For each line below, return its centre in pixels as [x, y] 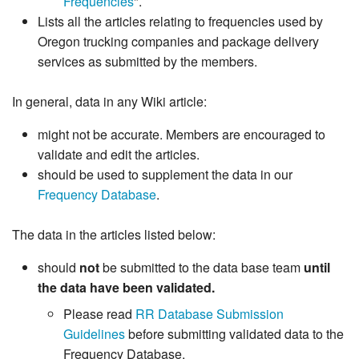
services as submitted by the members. [147, 62]
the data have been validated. [126, 288]
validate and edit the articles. [119, 155]
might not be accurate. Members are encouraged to [182, 135]
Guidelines [94, 334]
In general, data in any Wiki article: [109, 102]
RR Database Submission [210, 314]
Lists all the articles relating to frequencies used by [180, 22]
